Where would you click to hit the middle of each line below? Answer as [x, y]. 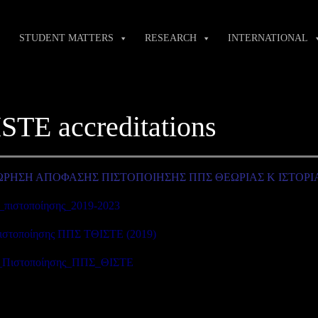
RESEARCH [171, 38]
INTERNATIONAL [268, 38]
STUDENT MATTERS [66, 38]
